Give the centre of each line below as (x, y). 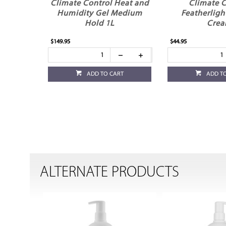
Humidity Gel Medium (100, 14)
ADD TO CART (105, 74)
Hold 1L (100, 24)
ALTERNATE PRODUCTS (110, 173)
